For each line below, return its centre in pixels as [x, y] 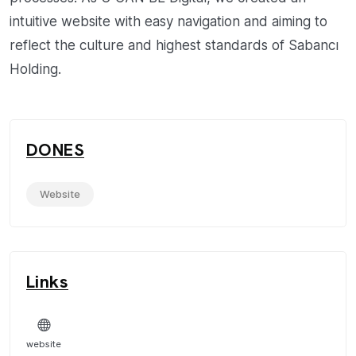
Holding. [35, 70]
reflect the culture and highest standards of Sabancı [174, 46]
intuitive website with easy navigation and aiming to [168, 22]
